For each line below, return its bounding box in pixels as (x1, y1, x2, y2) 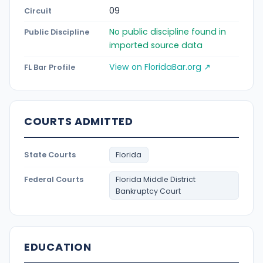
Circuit (24, 5, 52, 16)
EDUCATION (24, 240, 92, 255)
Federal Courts (24, 174, 83, 184)
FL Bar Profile (24, 62, 75, 73)
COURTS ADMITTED (24, 114, 133, 129)
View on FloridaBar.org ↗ (109, 61, 211, 73)
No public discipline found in (109, 26, 226, 38)
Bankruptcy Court (116, 186, 181, 196)
